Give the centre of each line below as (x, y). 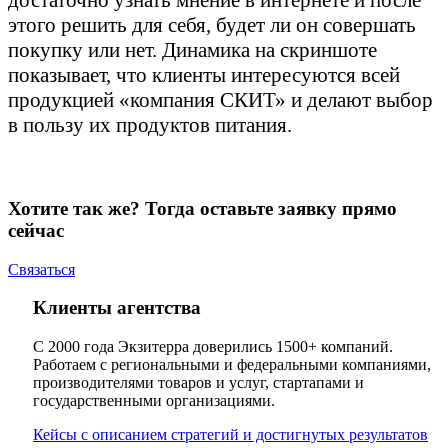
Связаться (41, 269)
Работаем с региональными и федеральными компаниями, (232, 365)
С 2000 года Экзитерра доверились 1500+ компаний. (213, 347)
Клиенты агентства (117, 308)
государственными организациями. (154, 401)
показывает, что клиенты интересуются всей (204, 75)
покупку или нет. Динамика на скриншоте (192, 50)
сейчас (36, 230)
